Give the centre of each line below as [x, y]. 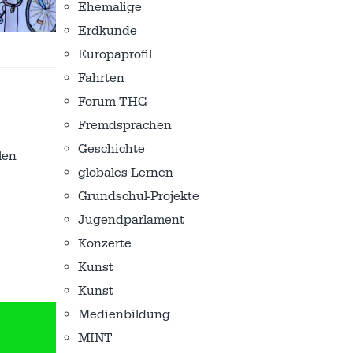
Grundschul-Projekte [139, 196]
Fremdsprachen [125, 125]
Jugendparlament [131, 220]
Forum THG [113, 102]
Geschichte [111, 149]
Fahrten [101, 78]
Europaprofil [115, 54]
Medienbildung [124, 314]
